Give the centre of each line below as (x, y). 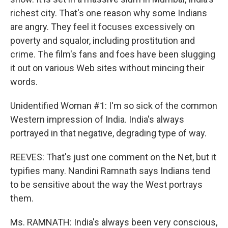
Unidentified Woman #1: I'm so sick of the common (114, 106)
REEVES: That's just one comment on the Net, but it (113, 157)
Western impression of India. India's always (97, 119)
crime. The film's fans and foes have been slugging (113, 54)
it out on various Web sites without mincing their (107, 68)
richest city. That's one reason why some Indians (109, 13)
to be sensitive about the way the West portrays (106, 184)
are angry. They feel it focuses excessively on (103, 27)
